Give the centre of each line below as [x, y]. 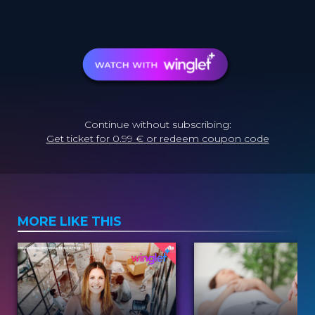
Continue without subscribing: [157, 124]
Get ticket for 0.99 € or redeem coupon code [157, 139]
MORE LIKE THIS [70, 221]
